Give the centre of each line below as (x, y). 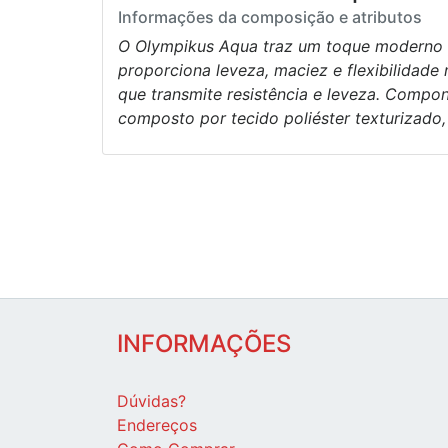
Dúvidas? (151, 401)
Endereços (157, 425)
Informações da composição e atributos (270, 17)
